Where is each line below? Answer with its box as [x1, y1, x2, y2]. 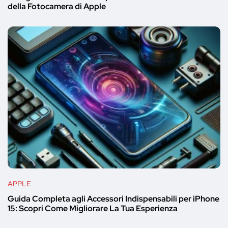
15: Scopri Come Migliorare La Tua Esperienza [8, 203, 178, 214]
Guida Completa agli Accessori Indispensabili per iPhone [8, 193, 219, 204]
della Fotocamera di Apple [8, 1, 106, 12]
